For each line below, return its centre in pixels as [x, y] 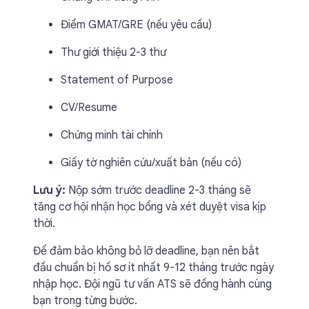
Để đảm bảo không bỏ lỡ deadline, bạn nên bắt [146, 251]
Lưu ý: [49, 190]
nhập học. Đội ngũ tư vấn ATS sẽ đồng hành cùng [152, 284]
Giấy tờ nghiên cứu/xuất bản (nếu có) [151, 163]
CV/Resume [89, 108]
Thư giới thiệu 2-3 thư [113, 52]
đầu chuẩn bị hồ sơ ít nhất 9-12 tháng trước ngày [153, 268]
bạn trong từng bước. [85, 301]
